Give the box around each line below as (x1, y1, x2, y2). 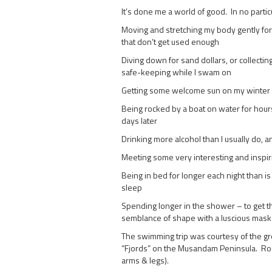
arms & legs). (121, 253, 171, 267)
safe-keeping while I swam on (121, 65, 231, 78)
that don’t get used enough (121, 35, 219, 48)
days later (121, 114, 157, 127)
